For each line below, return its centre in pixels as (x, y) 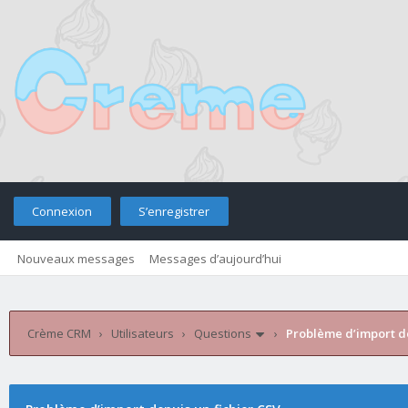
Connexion (62, 211)
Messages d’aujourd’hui (215, 259)
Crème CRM (59, 333)
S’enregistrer (174, 211)
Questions (223, 333)
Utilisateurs (143, 333)
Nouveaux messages (76, 259)
